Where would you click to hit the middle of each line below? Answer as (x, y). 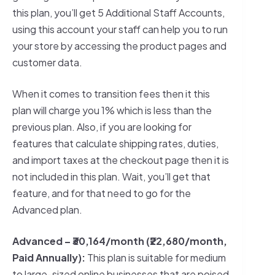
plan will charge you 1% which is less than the (112, 110)
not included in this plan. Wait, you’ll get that (111, 176)
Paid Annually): (50, 257)
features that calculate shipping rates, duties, (115, 143)
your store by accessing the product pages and (119, 45)
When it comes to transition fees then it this (111, 93)
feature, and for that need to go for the (102, 193)
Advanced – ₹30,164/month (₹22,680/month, (120, 241)
